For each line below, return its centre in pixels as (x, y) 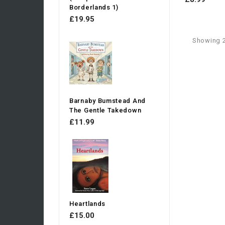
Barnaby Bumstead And (107, 101)
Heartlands (87, 204)
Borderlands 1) (94, 7)
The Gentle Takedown (105, 110)
